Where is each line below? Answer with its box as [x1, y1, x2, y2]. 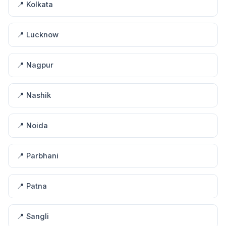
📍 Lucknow [17, 30, 59, 39]
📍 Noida [17, 121, 48, 130]
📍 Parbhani [17, 151, 59, 160]
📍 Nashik [17, 91, 51, 100]
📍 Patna [17, 182, 47, 191]
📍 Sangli [17, 212, 49, 221]
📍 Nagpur [17, 61, 53, 70]
